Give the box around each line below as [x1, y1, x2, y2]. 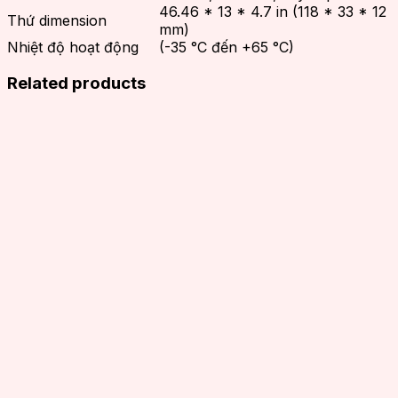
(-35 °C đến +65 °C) [159, 38, 294, 57]
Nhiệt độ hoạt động [7, 38, 139, 57]
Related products [7, 72, 146, 93]
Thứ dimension [7, 12, 107, 30]
